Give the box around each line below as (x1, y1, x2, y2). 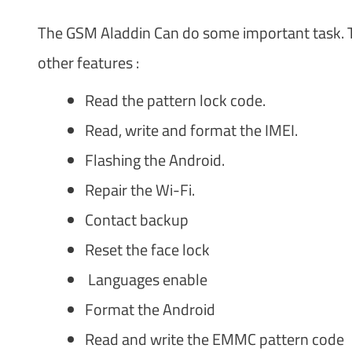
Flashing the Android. (84, 147, 225, 172)
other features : (37, 49, 139, 75)
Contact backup (84, 207, 189, 232)
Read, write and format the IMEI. (84, 117, 298, 142)
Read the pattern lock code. (84, 87, 266, 112)
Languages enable (84, 266, 207, 291)
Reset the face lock (84, 236, 210, 262)
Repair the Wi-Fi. (84, 177, 195, 202)
